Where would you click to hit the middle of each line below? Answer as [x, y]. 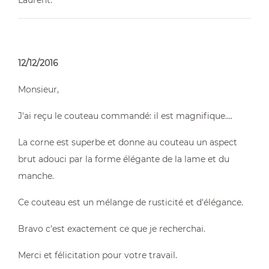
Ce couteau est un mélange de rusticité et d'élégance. [131, 202]
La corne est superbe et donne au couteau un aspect [128, 142]
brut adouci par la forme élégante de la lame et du [124, 159]
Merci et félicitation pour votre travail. [98, 255]
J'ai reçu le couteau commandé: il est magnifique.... [126, 116]
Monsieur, [38, 89]
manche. [36, 176]
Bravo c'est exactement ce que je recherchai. [112, 229]
